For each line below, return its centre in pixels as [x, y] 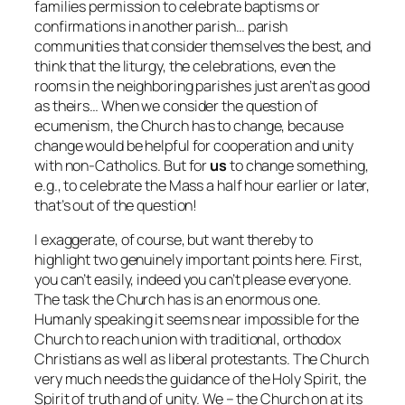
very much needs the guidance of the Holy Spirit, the [200, 378]
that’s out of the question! [116, 205]
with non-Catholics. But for [122, 165]
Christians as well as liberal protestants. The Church [202, 358]
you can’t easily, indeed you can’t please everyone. [193, 279]
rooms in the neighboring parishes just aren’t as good [202, 85]
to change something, [298, 165]
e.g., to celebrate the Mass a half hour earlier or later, [202, 185]
